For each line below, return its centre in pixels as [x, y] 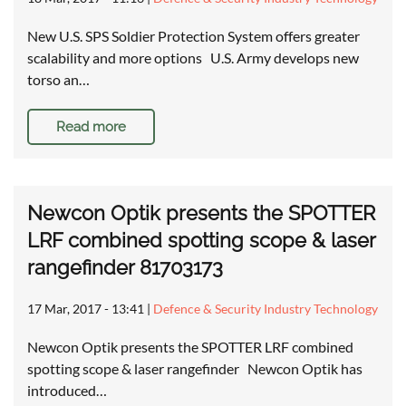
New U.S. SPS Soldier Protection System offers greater [193, 36]
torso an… [58, 80]
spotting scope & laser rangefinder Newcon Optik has [195, 369]
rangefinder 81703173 [125, 268]
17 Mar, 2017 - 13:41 [86, 309]
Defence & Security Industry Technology [266, 309]
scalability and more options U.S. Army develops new [193, 58]
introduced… [67, 391]
